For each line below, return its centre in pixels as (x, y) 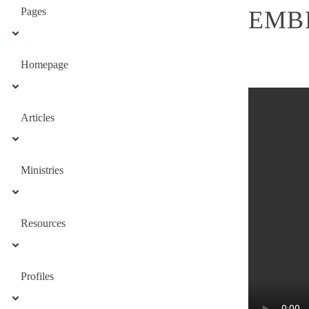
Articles (38, 117)
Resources (43, 223)
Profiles (37, 276)
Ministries (42, 170)
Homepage (44, 64)
